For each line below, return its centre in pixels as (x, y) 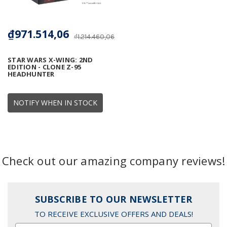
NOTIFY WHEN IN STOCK (55, 103)
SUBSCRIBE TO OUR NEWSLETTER (113, 199)
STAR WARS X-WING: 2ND (50, 60)
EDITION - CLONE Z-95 (44, 67)
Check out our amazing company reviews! (113, 161)
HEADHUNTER (31, 74)
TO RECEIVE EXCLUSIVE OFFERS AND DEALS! (113, 214)
